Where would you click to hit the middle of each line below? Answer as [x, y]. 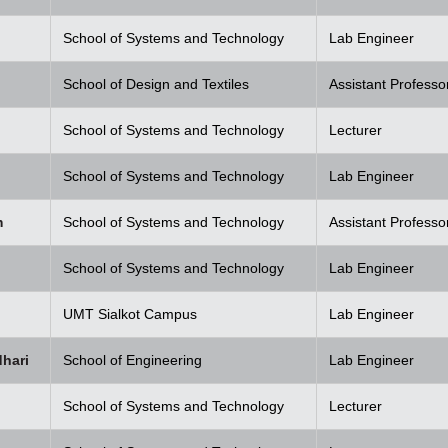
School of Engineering [132, 359]
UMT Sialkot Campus [130, 313]
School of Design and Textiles [156, 83]
